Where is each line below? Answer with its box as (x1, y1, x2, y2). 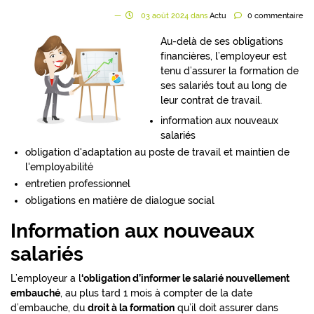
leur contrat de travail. (161, 95, 262, 107)
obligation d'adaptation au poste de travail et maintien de (25, 146, 289, 158)
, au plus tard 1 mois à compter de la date (60, 287, 252, 299)
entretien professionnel (25, 178, 130, 190)
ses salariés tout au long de (161, 80, 287, 92)
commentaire (252, 11, 303, 21)
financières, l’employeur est (161, 50, 287, 62)
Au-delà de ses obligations (161, 36, 283, 48)
